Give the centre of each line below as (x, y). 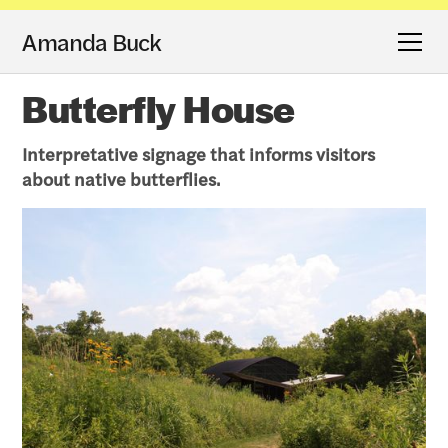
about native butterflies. (121, 179)
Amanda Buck (92, 42)
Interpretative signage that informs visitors (199, 154)
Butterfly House (158, 107)
